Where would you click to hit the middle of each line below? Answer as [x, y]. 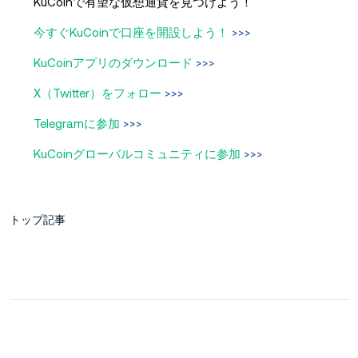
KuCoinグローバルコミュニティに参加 [137, 153]
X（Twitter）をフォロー [97, 93]
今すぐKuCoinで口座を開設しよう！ [131, 32]
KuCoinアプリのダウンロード [113, 62]
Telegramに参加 [77, 123]
